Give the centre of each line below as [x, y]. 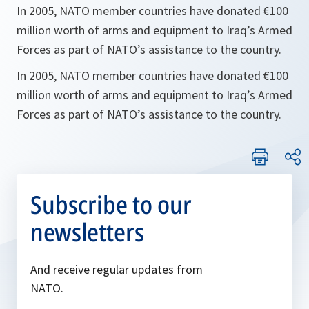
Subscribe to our [111, 205]
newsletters [87, 232]
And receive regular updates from [117, 269]
